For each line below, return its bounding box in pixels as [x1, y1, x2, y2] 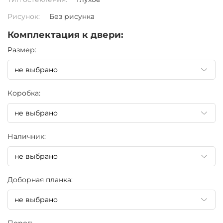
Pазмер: [7, 45, 36, 54]
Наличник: [7, 132, 46, 141]
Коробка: [7, 89, 40, 98]
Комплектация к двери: [7, 29, 123, 40]
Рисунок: [7, 12, 42, 21]
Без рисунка [49, 12, 95, 21]
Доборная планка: [7, 175, 73, 184]
